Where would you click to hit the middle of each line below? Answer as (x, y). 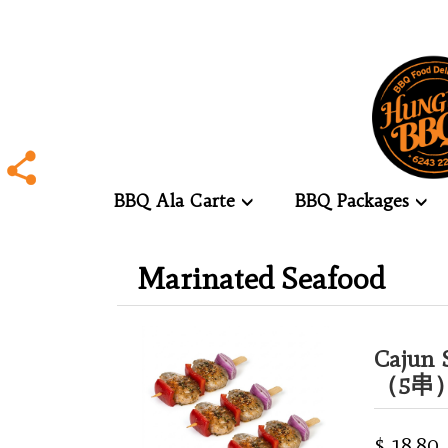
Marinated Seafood (261, 278)
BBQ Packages (355, 200)
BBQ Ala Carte (177, 200)
